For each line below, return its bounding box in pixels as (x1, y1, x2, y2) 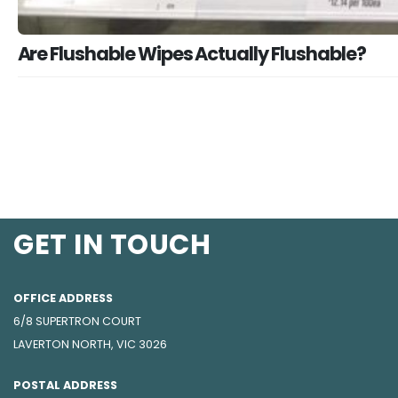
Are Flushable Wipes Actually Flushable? (17, 41, 366, 68)
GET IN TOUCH (13, 226, 211, 264)
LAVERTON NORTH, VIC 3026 (13, 337, 167, 352)
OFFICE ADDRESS (13, 291, 113, 306)
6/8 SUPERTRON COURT (13, 314, 141, 329)
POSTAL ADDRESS (13, 378, 117, 393)
